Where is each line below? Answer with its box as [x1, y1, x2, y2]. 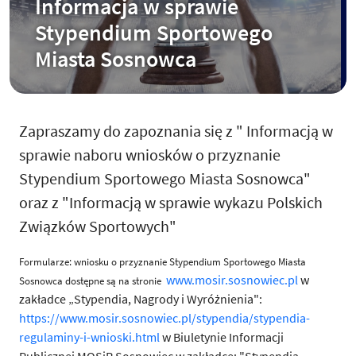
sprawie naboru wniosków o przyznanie [19, 145, 281, 165]
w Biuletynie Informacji [160, 329, 284, 346]
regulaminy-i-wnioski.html [19, 329, 160, 346]
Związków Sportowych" [19, 216, 176, 237]
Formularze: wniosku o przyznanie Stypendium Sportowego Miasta [19, 255, 306, 269]
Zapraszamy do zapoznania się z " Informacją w [19, 121, 333, 141]
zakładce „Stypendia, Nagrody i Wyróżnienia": [19, 291, 262, 308]
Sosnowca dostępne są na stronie [19, 274, 161, 288]
